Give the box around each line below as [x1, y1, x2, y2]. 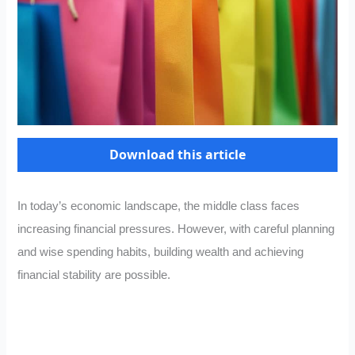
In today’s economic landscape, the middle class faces [17, 200, 300, 213]
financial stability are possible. [17, 269, 171, 282]
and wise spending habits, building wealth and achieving [17, 246, 304, 259]
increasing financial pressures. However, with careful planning [17, 223, 335, 236]
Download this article [109, 146, 246, 164]
